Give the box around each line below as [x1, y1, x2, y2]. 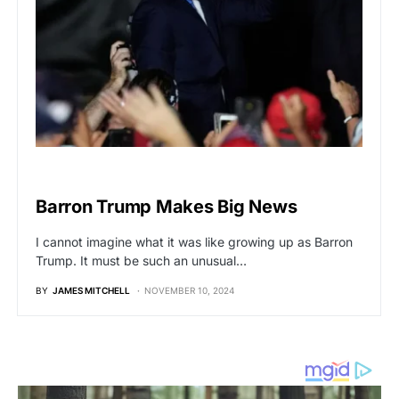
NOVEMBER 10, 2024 [144, 285, 234, 297]
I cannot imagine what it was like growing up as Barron [36, 234, 353, 250]
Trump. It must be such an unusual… [36, 253, 247, 269]
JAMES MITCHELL [53, 285, 130, 297]
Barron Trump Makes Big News [36, 196, 297, 218]
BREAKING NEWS [36, 169, 108, 181]
